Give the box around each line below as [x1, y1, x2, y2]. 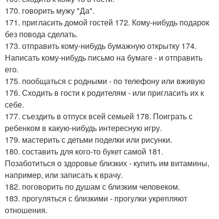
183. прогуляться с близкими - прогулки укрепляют [5, 192, 187, 204]
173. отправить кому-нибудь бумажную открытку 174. [5, 40, 197, 51]
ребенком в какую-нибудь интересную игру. [5, 122, 162, 133]
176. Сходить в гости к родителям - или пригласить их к [5, 87, 204, 98]
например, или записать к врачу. [5, 169, 123, 180]
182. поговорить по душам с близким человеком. [5, 180, 180, 192]
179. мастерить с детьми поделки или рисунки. [5, 133, 172, 145]
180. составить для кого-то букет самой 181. [5, 145, 163, 157]
